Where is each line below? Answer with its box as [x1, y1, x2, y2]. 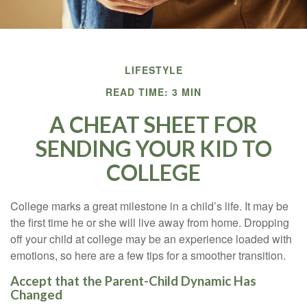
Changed [10, 287, 62, 302]
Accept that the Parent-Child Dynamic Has [10, 273, 256, 288]
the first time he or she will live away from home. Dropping [10, 214, 289, 230]
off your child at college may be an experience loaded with [10, 231, 292, 247]
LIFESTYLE [124, 63, 183, 77]
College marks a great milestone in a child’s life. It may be [10, 198, 288, 214]
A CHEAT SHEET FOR [49, 111, 258, 138]
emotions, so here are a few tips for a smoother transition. [10, 247, 286, 263]
